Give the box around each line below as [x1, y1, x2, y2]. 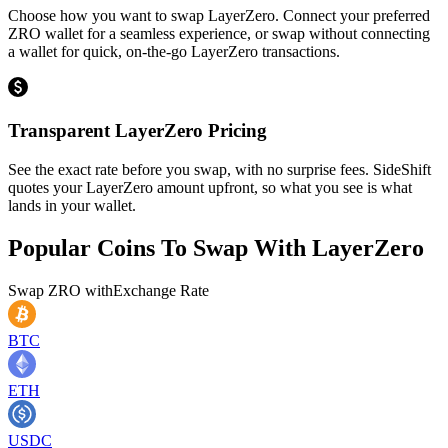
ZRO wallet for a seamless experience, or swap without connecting [8, 25, 430, 43]
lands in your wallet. [8, 196, 136, 214]
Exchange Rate [113, 281, 209, 299]
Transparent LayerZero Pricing [8, 119, 267, 141]
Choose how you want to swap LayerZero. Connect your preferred [8, 7, 430, 25]
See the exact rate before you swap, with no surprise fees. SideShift [8, 160, 431, 178]
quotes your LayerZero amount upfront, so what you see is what [8, 178, 412, 196]
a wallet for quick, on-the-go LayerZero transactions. [8, 43, 340, 61]
